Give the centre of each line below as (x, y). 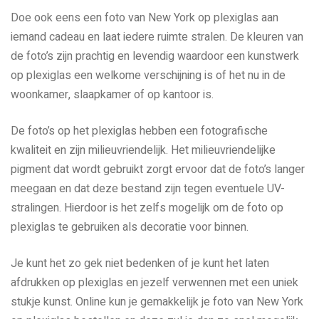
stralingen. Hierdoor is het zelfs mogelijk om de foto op (147, 208)
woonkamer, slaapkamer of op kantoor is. (112, 94)
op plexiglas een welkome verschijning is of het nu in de (148, 75)
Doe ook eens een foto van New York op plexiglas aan (145, 17)
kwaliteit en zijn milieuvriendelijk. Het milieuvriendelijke (143, 150)
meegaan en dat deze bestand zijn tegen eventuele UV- (148, 188)
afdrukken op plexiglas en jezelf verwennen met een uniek (155, 282)
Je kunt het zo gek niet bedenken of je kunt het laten (140, 263)
